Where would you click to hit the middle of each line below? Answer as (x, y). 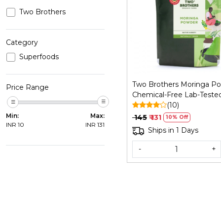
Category (22, 42)
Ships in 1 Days (173, 130)
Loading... (196, 17)
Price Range (27, 87)
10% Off (177, 117)
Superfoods (39, 56)
